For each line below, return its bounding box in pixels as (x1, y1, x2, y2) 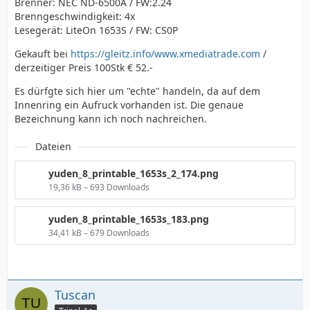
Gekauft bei (15, 47, 71, 60)
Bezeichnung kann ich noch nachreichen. (15, 112, 207, 125)
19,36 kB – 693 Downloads (48, 181, 149, 193)
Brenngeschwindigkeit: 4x (15, 10, 135, 23)
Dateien (35, 140, 71, 153)
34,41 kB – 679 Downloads (48, 227, 149, 239)
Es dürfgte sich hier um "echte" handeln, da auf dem (15, 84, 260, 98)
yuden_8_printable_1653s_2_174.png (48, 167, 219, 180)
